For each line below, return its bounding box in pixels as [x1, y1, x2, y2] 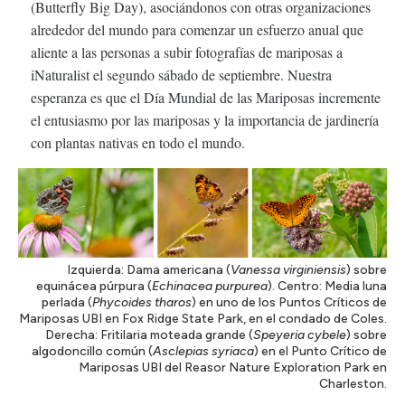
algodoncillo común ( [32, 344, 153, 360]
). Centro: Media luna [268, 278, 387, 295]
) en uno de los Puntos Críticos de [192, 295, 387, 311]
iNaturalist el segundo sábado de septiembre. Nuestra [31, 65, 332, 85]
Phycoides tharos [92, 295, 192, 311]
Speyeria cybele [253, 327, 346, 344]
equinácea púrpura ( [36, 278, 152, 295]
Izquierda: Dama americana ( [67, 262, 231, 278]
